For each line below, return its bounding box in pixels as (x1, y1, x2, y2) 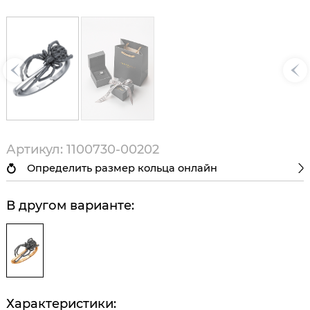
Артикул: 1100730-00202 (6, 141, 159, 157)
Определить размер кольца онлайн (27, 162, 217, 175)
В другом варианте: (6, 197, 134, 213)
